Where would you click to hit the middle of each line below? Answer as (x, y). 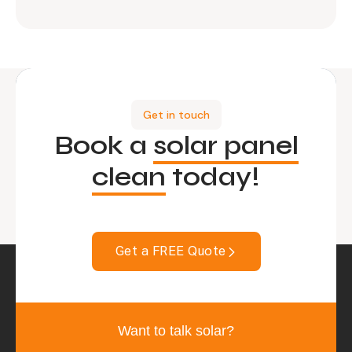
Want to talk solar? (176, 330)
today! (213, 176)
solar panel (225, 145)
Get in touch (176, 114)
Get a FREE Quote (170, 251)
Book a (103, 145)
